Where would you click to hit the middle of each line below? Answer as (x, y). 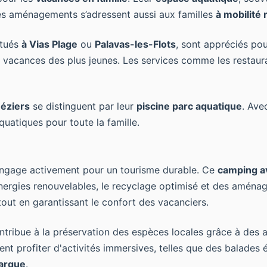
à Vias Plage (49, 44)
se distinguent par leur (83, 106)
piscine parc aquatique (189, 106)
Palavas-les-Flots (135, 44)
